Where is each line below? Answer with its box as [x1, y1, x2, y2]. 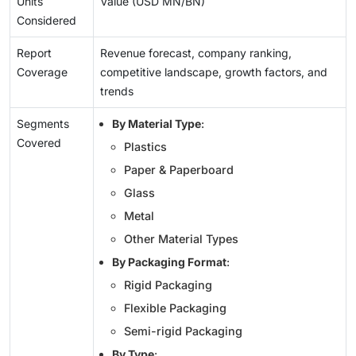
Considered [17, 14, 76, 28]
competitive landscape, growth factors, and [100, 65, 327, 79]
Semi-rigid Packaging [124, 324, 242, 339]
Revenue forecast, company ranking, [100, 46, 292, 60]
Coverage [17, 65, 68, 79]
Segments [17, 117, 69, 131]
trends [100, 84, 133, 99]
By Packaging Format [112, 255, 226, 269]
